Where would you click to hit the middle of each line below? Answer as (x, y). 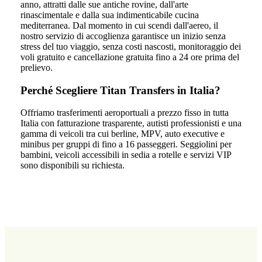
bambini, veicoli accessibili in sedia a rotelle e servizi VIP (125, 155)
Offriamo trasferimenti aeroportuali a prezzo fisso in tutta (124, 113)
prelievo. (36, 68)
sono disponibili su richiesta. (72, 166)
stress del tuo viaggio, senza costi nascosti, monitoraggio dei (130, 47)
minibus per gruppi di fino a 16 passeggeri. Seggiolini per (126, 144)
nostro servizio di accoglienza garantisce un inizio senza (123, 36)
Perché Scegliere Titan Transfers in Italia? (120, 90)
